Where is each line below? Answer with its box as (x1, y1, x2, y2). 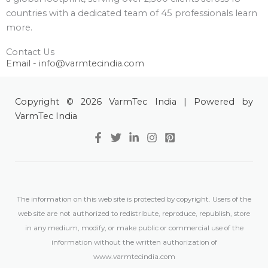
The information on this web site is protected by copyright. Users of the (17, 195, 251, 204)
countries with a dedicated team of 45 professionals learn (6, 8, 257, 19)
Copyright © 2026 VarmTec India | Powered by (15, 96, 253, 108)
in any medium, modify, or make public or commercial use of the (25, 224, 243, 233)
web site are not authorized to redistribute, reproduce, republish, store (18, 209, 250, 218)
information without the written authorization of (51, 238, 217, 247)
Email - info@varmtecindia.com (6, 58, 144, 69)
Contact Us (6, 47, 54, 58)
